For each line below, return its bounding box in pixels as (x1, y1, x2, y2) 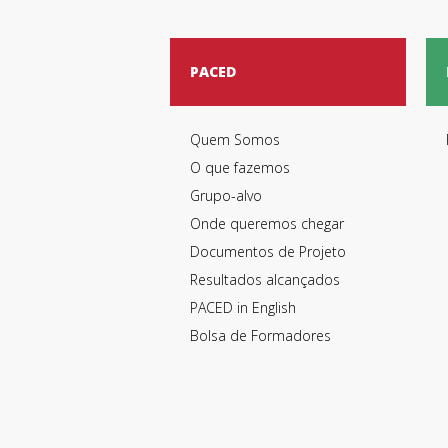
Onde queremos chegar (190, 213, 344, 233)
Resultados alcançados (190, 269, 340, 289)
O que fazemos (190, 157, 290, 177)
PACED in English (190, 297, 296, 317)
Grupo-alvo (190, 185, 262, 205)
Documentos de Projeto (190, 241, 346, 261)
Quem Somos (190, 129, 280, 149)
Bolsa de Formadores (190, 325, 331, 345)
